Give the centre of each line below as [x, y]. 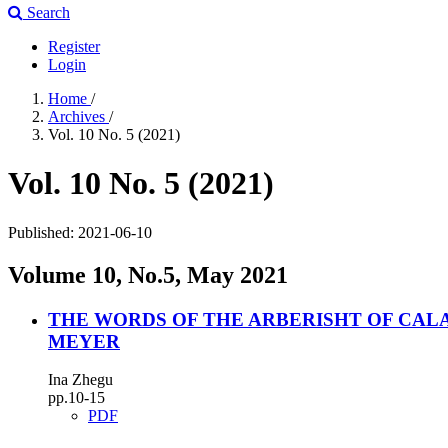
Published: [43, 232]
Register [74, 46]
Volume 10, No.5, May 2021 [148, 274]
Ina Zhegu [80, 380]
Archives [78, 116]
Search [46, 12]
